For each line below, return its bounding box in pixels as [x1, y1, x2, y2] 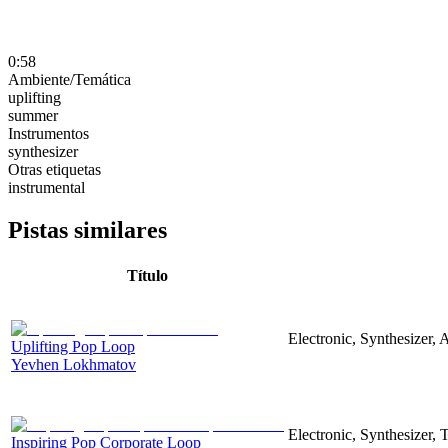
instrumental [8, 178, 85, 196]
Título [127, 266, 168, 284]
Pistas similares [8, 216, 167, 243]
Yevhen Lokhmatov [11, 355, 136, 373]
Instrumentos [8, 124, 89, 142]
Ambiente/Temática [8, 70, 131, 88]
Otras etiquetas [8, 160, 101, 178]
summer [8, 106, 58, 124]
